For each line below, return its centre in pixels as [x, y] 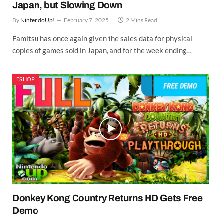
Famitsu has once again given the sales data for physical [102, 38]
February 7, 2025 [86, 20]
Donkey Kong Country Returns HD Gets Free [108, 198]
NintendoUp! [37, 20]
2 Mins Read [142, 20]
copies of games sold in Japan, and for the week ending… [102, 50]
